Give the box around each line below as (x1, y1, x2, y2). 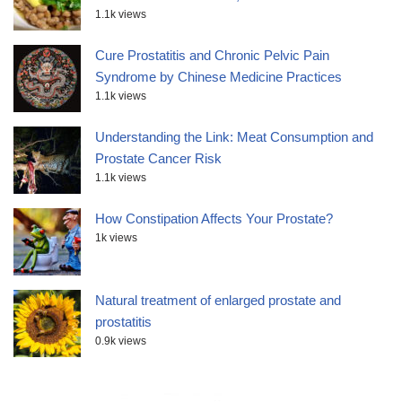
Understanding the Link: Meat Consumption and (95, 129, 373, 145)
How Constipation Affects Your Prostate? (95, 211, 333, 227)
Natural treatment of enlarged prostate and (95, 293, 341, 309)
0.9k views (95, 335, 146, 348)
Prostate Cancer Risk (95, 151, 222, 167)
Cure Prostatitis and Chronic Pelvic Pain (95, 48, 329, 64)
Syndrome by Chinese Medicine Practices (95, 69, 342, 85)
